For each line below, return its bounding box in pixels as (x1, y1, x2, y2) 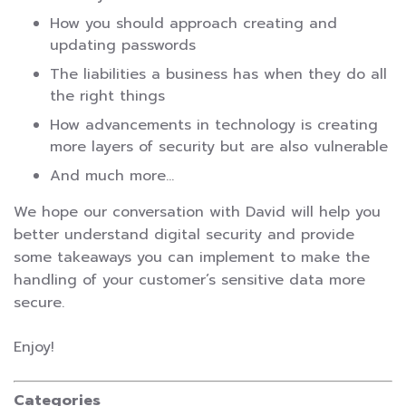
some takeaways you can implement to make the (14, 246, 370, 268)
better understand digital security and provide (14, 223, 354, 246)
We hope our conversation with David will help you (14, 200, 381, 223)
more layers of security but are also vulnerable (50, 135, 388, 158)
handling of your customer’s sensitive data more (14, 268, 365, 291)
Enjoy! (14, 335, 54, 358)
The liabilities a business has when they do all (50, 63, 387, 85)
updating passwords (50, 34, 196, 56)
